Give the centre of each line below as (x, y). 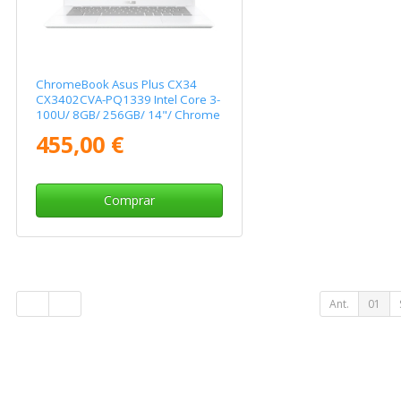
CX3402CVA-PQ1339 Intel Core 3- (128, 100)
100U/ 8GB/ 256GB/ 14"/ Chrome (128, 115)
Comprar (129, 200)
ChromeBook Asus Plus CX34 (117, 85)
